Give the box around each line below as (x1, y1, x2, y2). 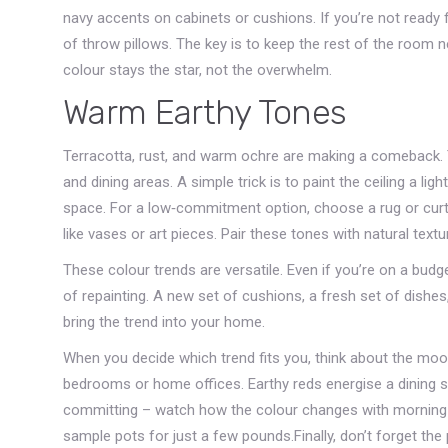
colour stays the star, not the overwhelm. (63, 61, 332, 79)
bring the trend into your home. (63, 313, 265, 331)
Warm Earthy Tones (63, 92, 347, 133)
